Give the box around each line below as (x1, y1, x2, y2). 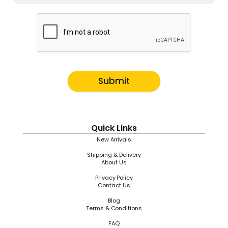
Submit (98, 75, 130, 87)
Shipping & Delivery (87, 151, 141, 159)
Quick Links (91, 122, 137, 134)
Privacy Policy (95, 174, 133, 182)
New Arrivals (96, 135, 132, 144)
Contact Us (98, 181, 130, 189)
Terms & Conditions (85, 204, 142, 212)
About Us (101, 158, 127, 166)
